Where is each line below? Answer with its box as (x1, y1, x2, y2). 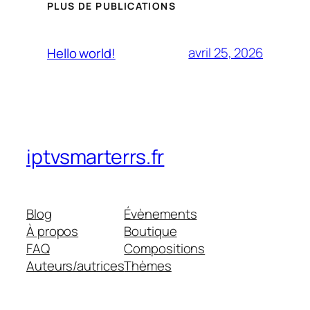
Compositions (124, 239, 206, 258)
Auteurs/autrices (26, 257, 125, 275)
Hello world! (47, 44, 116, 62)
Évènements (124, 205, 197, 224)
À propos (26, 222, 79, 241)
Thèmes (124, 257, 172, 275)
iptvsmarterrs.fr (26, 143, 165, 171)
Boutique (124, 222, 177, 241)
